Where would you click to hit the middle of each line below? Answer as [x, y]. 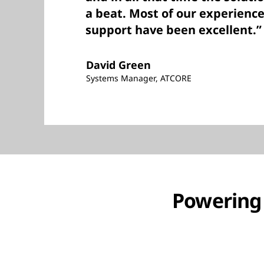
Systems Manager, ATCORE [139, 78]
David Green [118, 65]
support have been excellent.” [174, 30]
